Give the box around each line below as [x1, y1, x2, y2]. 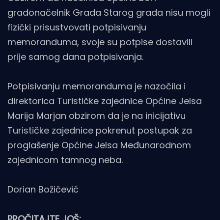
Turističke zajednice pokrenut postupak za [7, 124, 192, 137]
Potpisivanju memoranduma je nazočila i [7, 80, 186, 93]
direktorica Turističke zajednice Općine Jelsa [7, 95, 202, 108]
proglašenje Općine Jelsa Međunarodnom [7, 139, 191, 152]
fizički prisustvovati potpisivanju [7, 21, 146, 34]
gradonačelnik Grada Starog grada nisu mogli [7, 6, 210, 19]
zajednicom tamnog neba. [7, 154, 123, 166]
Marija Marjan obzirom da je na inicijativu [7, 110, 186, 122]
